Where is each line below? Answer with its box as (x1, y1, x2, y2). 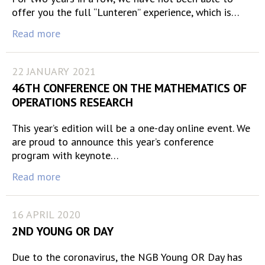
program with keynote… (12, 148, 119, 162)
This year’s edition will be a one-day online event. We (12, 121, 250, 135)
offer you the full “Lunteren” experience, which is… (12, 5, 240, 19)
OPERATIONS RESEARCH (12, 95, 133, 110)
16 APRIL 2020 (12, 208, 80, 221)
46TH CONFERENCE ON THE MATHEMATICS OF (12, 80, 247, 96)
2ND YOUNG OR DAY (12, 224, 114, 239)
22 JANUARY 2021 (12, 64, 96, 78)
